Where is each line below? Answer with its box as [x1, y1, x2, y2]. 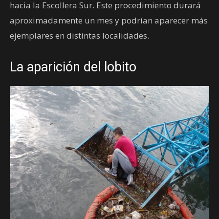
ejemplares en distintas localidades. [10, 29, 149, 41]
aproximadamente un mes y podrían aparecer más [10, 14, 208, 26]
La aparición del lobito [10, 59, 136, 75]
